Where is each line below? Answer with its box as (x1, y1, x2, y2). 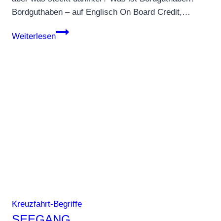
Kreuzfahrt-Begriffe (12, 199, 82, 209)
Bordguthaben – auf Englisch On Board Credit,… (12, 7, 190, 17)
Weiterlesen (12, 32, 56, 41)
